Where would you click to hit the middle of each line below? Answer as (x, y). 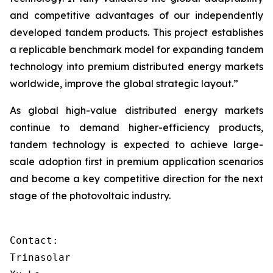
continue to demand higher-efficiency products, (136, 127)
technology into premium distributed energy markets (136, 66)
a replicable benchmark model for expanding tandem (136, 49)
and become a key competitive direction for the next (136, 179)
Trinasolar (40, 257)
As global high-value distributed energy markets (136, 110)
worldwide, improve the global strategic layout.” (124, 83)
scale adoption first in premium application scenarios (136, 161)
